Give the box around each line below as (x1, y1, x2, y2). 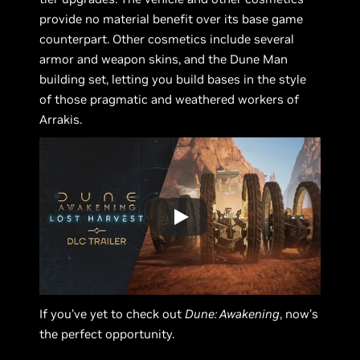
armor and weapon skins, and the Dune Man (39, 51, 288, 67)
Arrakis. (39, 111, 86, 127)
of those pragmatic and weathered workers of (39, 91, 300, 107)
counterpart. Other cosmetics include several (39, 31, 295, 47)
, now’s (280, 306, 319, 322)
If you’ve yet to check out (39, 306, 186, 322)
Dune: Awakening (185, 306, 280, 322)
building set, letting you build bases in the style (39, 71, 307, 87)
